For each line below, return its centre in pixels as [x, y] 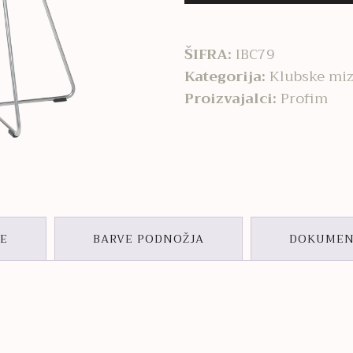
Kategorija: [227, 76]
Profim [304, 98]
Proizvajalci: [232, 98]
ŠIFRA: [210, 54]
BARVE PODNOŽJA [149, 239]
